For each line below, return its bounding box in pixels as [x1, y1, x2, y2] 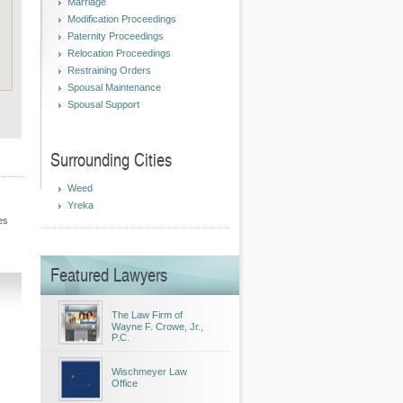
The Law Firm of [112, 309, 183, 320]
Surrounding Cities [50, 147, 172, 172]
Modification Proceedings [67, 13, 176, 24]
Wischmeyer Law [112, 366, 187, 377]
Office [112, 378, 138, 389]
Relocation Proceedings [67, 48, 171, 58]
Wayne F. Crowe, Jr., [112, 321, 203, 332]
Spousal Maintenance [67, 82, 161, 93]
